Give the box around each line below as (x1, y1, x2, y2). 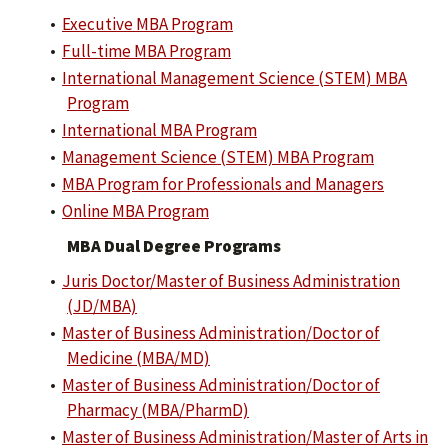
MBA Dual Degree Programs (67, 235, 281, 257)
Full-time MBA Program (62, 40, 231, 62)
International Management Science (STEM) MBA (62, 67, 407, 89)
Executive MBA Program (62, 13, 233, 35)
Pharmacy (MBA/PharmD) (67, 399, 249, 421)
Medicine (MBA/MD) (67, 347, 210, 369)
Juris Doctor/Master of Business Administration (62, 270, 400, 292)
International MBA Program (62, 119, 257, 141)
